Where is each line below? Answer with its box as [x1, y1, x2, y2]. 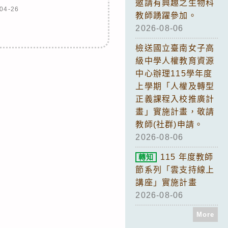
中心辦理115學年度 [135, 69, 213, 78]
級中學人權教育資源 [135, 56, 215, 65]
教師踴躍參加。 [135, 11, 197, 20]
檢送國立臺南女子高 [135, 43, 215, 52]
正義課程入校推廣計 [135, 94, 215, 103]
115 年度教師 [160, 152, 214, 161]
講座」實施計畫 [135, 178, 197, 187]
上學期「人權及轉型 [135, 81, 215, 91]
